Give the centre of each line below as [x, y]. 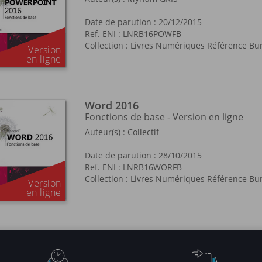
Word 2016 [112, 105]
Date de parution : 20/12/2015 [143, 22]
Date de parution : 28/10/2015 [143, 155]
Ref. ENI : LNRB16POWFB [133, 34]
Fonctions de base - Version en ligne [164, 117]
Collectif [143, 132]
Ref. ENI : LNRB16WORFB [133, 167]
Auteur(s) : [106, 132]
